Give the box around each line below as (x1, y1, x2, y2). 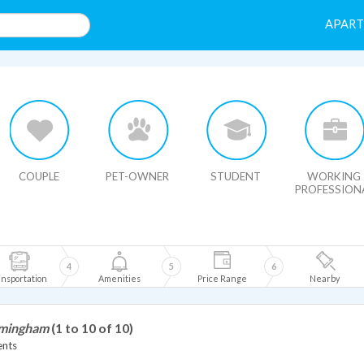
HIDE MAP (26, 72, 71, 83)
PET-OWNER (106, 170, 169, 183)
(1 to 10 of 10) (51, 320, 133, 336)
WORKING (307, 170, 361, 183)
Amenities (98, 273, 141, 284)
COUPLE (19, 170, 59, 183)
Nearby (309, 273, 340, 284)
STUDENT (210, 170, 261, 183)
